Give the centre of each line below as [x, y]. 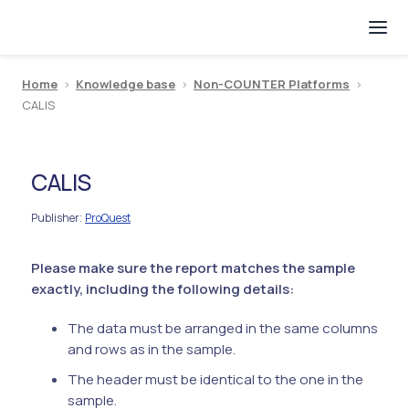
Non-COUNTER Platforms [272, 84]
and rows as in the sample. [152, 349]
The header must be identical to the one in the [215, 379]
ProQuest [108, 218]
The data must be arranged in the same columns [223, 328]
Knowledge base [126, 84]
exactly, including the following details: [163, 289]
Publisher [55, 218]
